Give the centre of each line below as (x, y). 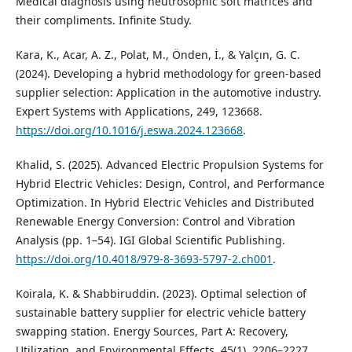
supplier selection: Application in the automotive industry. (168, 93)
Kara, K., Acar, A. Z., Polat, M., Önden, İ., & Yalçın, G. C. (158, 55)
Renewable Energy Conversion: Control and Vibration (155, 222)
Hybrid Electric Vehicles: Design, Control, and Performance (170, 184)
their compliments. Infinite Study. (103, 20)
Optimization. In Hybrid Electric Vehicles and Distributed (165, 203)
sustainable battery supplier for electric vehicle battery (160, 313)
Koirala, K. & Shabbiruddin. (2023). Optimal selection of (161, 294)
